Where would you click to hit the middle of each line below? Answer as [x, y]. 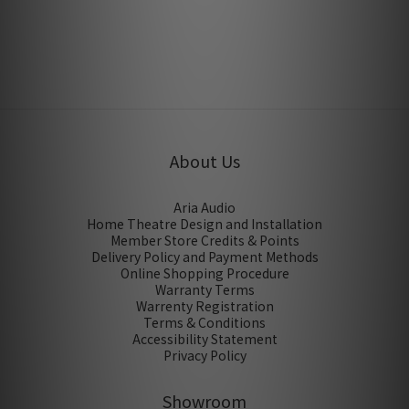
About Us [204, 161]
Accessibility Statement [204, 339]
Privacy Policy [204, 356]
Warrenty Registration [204, 306]
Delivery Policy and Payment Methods [204, 257]
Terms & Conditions [204, 323]
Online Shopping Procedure [204, 273]
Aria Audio [204, 208]
